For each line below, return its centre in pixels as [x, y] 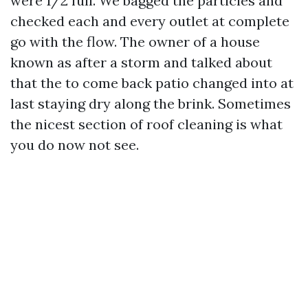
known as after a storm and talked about [141, 62]
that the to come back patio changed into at [152, 83]
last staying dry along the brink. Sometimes [151, 103]
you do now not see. [75, 145]
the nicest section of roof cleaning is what [146, 124]
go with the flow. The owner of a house [135, 42]
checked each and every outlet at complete [150, 21]
